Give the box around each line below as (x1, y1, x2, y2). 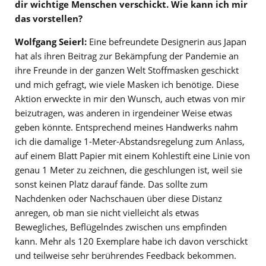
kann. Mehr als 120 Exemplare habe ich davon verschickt (15, 235, 248, 248)
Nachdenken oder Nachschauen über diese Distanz (15, 192, 222, 205)
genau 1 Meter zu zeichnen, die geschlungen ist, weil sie (15, 164, 242, 176)
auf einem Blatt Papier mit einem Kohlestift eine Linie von (15, 150, 250, 162)
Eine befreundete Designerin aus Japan (87, 36, 246, 48)
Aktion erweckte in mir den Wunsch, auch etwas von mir (15, 93, 245, 105)
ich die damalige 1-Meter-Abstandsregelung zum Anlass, (15, 135, 245, 148)
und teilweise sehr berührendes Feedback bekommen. (15, 249, 236, 262)
